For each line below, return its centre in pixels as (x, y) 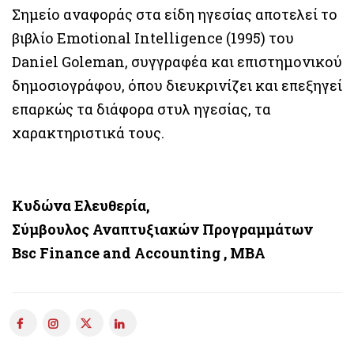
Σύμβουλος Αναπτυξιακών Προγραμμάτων (162, 229)
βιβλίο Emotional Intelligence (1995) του (153, 38)
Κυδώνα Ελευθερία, (81, 205)
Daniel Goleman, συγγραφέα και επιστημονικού (177, 61)
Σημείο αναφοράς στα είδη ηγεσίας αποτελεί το (175, 14)
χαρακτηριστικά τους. (88, 132)
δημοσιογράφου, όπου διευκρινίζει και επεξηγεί (177, 85)
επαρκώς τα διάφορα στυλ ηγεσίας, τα (141, 109)
